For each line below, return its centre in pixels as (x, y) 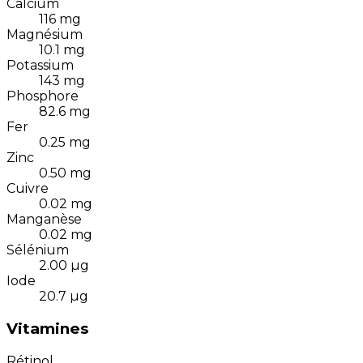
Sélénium (38, 250)
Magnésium (45, 35)
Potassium (40, 66)
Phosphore (43, 96)
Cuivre (28, 189)
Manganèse (44, 220)
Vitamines (47, 329)
